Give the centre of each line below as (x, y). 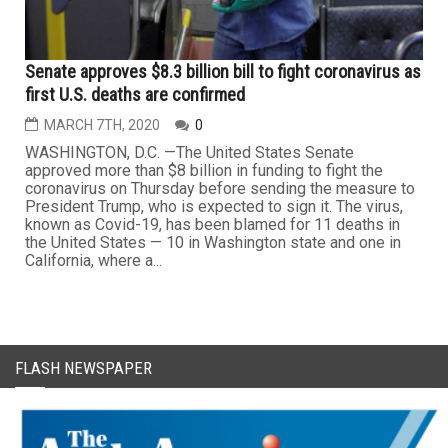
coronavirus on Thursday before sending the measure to (220, 188)
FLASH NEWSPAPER (83, 367)
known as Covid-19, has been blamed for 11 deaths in (212, 224)
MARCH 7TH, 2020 (102, 124)
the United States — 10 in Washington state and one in (213, 242)
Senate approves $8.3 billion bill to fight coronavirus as (223, 71)
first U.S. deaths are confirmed (135, 94)
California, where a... (93, 260)
